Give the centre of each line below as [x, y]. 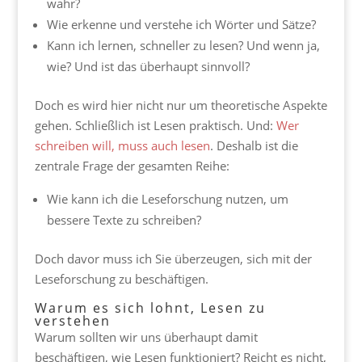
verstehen [72, 321]
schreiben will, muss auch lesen [122, 146]
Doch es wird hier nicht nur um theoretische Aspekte [181, 105]
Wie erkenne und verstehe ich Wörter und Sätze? [181, 25]
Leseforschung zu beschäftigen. [121, 279]
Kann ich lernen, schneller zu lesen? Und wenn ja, [183, 46]
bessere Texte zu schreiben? [124, 220]
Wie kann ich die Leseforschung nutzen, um [167, 199]
